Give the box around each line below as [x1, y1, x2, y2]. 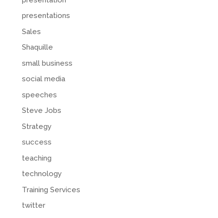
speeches [21, 90, 57, 99]
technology [21, 169, 62, 179]
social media [21, 74, 65, 84]
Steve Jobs [21, 106, 61, 115]
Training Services [21, 185, 80, 194]
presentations [21, 11, 70, 20]
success [21, 138, 52, 147]
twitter [21, 201, 45, 210]
